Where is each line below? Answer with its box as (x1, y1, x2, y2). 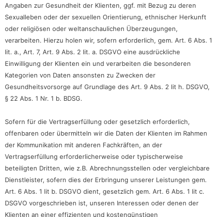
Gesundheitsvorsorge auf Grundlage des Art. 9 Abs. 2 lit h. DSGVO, (5, 82, 210, 91)
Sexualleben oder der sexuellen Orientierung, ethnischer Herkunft (5, 13, 206, 21)
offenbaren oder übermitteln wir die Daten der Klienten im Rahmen (5, 129, 207, 137)
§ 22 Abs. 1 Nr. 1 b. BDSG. (5, 94, 82, 102)
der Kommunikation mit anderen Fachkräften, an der (5, 140, 162, 149)
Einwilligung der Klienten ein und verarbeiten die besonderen (5, 59, 191, 67)
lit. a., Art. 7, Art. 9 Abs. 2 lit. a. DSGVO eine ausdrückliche (5, 47, 180, 56)
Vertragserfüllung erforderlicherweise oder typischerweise (5, 152, 183, 160)
